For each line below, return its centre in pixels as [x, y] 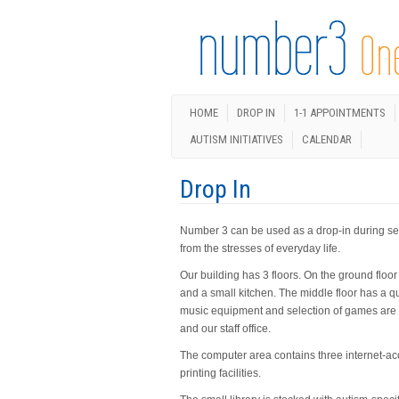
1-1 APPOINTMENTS [340, 113]
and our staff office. [225, 329]
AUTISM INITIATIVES [236, 139]
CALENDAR [327, 139]
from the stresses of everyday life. [260, 248]
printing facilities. [220, 373]
